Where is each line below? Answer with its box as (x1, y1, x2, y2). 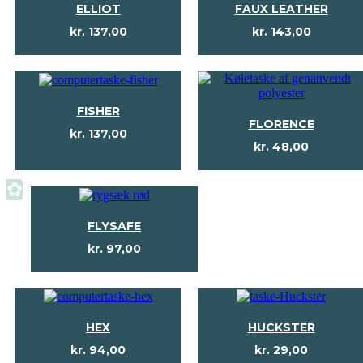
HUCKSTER (247, 319, 315, 335)
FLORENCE (248, 117, 314, 132)
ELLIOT (75, 2, 121, 17)
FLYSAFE (88, 218, 141, 233)
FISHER (76, 103, 120, 118)
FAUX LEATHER (234, 2, 328, 17)
